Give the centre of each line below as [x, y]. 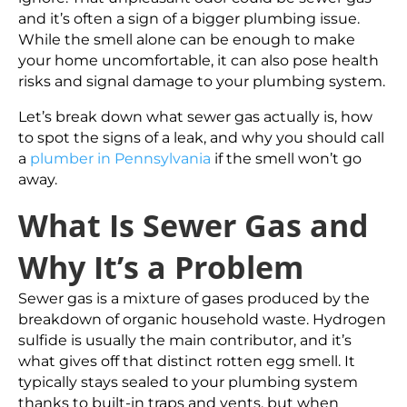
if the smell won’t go [286, 159]
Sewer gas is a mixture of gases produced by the [194, 298]
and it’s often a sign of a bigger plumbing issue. [189, 19]
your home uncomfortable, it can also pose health [199, 60]
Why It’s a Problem [161, 267]
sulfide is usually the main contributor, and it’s [185, 340]
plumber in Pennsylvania [120, 159]
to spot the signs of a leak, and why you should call [201, 138]
